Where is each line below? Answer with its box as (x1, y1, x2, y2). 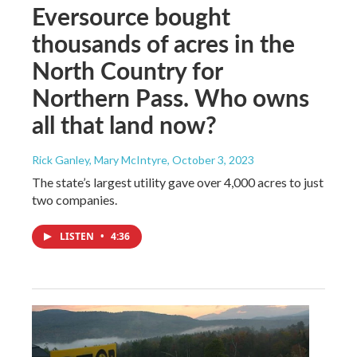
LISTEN (60, 229, 96, 243)
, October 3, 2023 (167, 152, 254, 167)
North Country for (32, 53, 222, 87)
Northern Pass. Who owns (32, 80, 309, 114)
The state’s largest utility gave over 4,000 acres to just (32, 174, 324, 190)
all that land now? (32, 107, 217, 141)
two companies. (32, 191, 117, 207)
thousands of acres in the (32, 25, 295, 60)
